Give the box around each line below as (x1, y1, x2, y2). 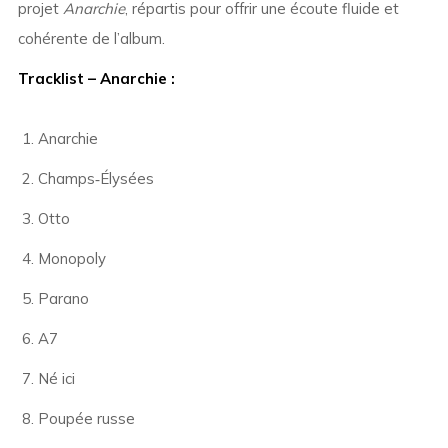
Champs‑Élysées (37, 169, 154, 189)
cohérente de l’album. (17, 29, 165, 49)
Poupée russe (37, 409, 135, 429)
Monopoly (37, 249, 106, 269)
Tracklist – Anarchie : (17, 69, 175, 89)
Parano (37, 289, 89, 309)
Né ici (37, 369, 75, 389)
